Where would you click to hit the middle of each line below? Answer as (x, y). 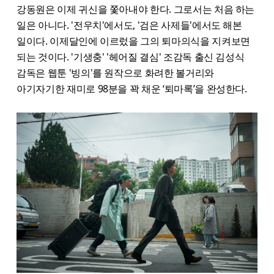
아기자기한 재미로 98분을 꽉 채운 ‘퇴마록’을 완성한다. (133, 88)
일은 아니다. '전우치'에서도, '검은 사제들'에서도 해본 (129, 25)
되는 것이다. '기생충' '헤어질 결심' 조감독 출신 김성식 (131, 57)
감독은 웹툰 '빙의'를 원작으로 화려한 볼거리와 (115, 72)
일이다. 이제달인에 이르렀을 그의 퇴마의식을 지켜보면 (133, 41)
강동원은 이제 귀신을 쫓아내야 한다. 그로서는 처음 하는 (136, 9)
